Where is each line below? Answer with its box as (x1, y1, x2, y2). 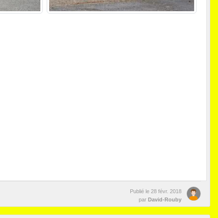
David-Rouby (148, 197, 182, 203)
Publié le (130, 188, 151, 195)
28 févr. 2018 (151, 188, 182, 195)
